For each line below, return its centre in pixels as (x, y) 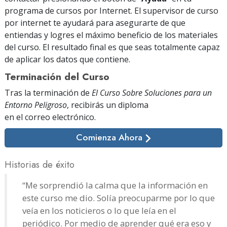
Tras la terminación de (48, 92)
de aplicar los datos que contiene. (67, 59)
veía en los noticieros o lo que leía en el (99, 210)
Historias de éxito (40, 164)
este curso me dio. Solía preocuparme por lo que (119, 198)
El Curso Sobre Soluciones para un (152, 92)
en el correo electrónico (49, 117)
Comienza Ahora (110, 137)
